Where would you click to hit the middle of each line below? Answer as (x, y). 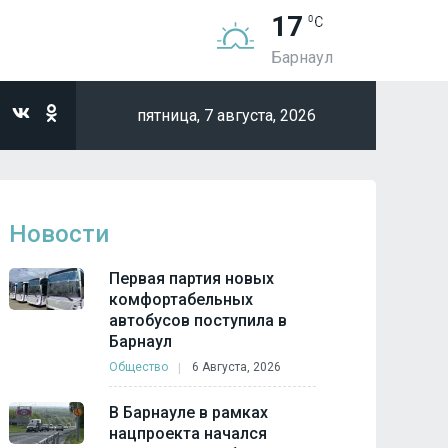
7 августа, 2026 (259, 115)
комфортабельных (181, 299)
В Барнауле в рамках (189, 412)
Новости (59, 234)
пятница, (170, 115)
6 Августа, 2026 (237, 367)
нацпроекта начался (188, 433)
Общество (139, 367)
